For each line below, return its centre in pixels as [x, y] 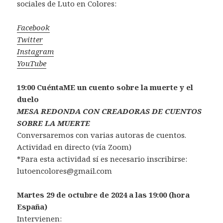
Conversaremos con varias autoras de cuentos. [102, 135]
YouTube [32, 63]
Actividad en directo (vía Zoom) [74, 147]
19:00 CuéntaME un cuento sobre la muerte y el [105, 87]
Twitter [30, 40]
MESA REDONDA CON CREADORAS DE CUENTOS [110, 111]
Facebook [34, 28]
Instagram [36, 52]
